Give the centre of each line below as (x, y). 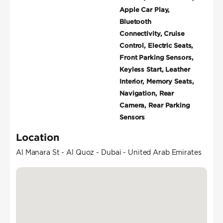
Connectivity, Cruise (152, 34)
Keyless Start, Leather (155, 70)
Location (38, 137)
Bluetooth (136, 22)
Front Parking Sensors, (157, 58)
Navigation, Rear (147, 94)
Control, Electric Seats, (157, 46)
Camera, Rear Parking (155, 106)
